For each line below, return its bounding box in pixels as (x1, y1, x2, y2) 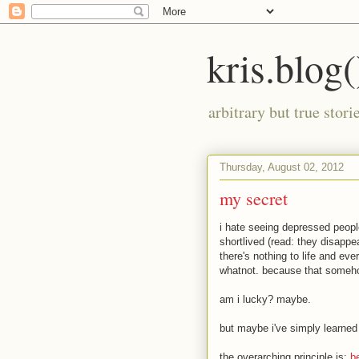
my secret (220, 187, 288, 210)
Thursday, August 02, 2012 (220, 160, 344, 173)
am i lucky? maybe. (220, 293, 311, 305)
